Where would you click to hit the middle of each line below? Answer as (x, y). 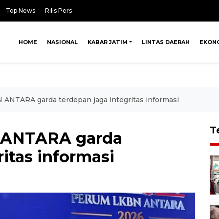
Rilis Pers (58, 11)
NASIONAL (63, 42)
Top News (21, 11)
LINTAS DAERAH (166, 42)
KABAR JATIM (108, 42)
